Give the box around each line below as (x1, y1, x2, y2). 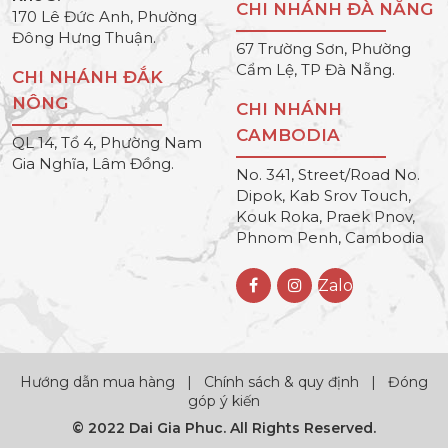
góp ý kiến (188, 391, 260, 410)
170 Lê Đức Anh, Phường (12, 6, 197, 26)
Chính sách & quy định (204, 372, 359, 391)
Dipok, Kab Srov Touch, (236, 185, 411, 205)
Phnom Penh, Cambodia (236, 227, 424, 247)
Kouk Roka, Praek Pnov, (236, 206, 415, 226)
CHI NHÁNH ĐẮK (12, 66, 163, 87)
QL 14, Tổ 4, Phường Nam (12, 132, 202, 152)
